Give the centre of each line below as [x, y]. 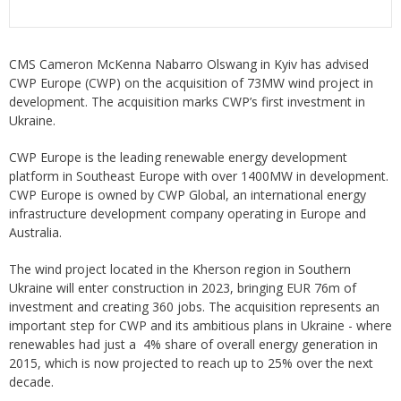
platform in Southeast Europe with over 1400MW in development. [199, 176]
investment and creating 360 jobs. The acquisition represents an [194, 307]
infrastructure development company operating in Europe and [188, 213]
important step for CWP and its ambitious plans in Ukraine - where [200, 325]
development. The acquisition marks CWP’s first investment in [187, 102]
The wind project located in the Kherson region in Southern [180, 269]
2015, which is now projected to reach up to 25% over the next [191, 363]
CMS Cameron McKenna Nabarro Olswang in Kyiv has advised [189, 64]
